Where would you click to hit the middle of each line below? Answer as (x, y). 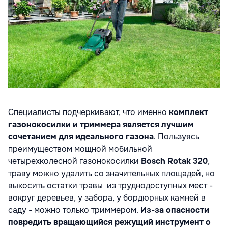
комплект (189, 112)
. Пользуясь (177, 136)
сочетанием (32, 136)
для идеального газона (106, 136)
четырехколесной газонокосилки (75, 161)
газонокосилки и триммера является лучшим (101, 124)
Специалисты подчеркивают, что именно (89, 112)
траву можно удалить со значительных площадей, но (111, 173)
